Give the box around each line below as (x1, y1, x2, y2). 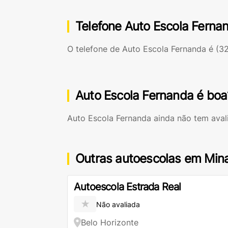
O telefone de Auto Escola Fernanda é (67, 44, 216, 54)
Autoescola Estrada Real (74, 181, 181, 193)
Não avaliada (96, 199, 140, 209)
